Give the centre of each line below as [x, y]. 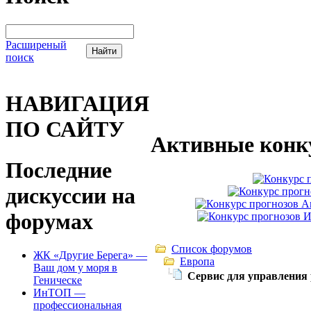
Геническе [58, 280]
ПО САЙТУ [65, 129]
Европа [197, 261]
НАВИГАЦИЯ [77, 104]
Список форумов [212, 249]
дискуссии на [70, 195]
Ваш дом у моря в [75, 268]
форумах [49, 221]
